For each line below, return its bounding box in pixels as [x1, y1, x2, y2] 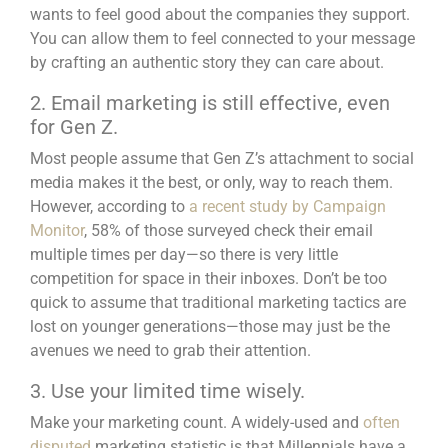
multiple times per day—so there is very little [30, 244, 338, 264]
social [372, 148, 414, 168]
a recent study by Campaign [189, 196, 386, 216]
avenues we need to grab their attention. [30, 340, 315, 360]
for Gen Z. [30, 114, 123, 139]
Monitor [30, 220, 84, 240]
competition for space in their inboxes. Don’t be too [30, 268, 387, 288]
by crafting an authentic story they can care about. [30, 52, 384, 72]
